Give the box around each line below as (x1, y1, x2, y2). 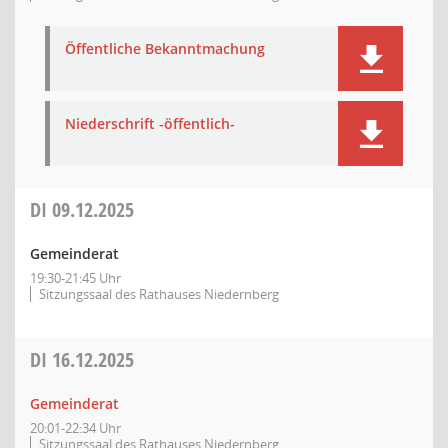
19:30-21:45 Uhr (30, 269, 121, 287)
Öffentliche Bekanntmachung (65, 39, 265, 58)
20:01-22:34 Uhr (30, 419, 121, 437)
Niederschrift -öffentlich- (65, 114, 235, 133)
